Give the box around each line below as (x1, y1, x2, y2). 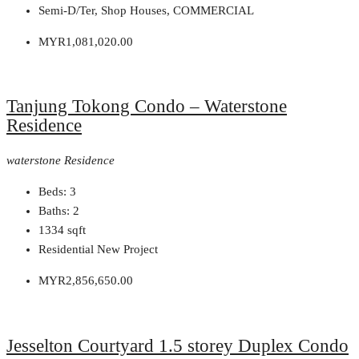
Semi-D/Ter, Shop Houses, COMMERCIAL (38, 3, 254, 17)
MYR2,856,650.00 (38, 273, 133, 287)
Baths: (38, 204, 70, 217)
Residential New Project (38, 242, 158, 256)
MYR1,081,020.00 (38, 34, 133, 48)
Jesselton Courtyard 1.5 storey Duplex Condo (6, 335, 349, 356)
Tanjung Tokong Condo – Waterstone (6, 96, 287, 117)
